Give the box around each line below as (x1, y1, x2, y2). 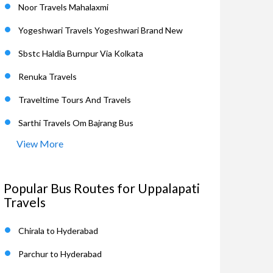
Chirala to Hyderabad (18, 225, 98, 236)
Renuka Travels (18, 71, 77, 82)
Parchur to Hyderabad (18, 249, 102, 259)
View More (16, 138, 63, 149)
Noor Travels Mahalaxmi (18, 2, 108, 12)
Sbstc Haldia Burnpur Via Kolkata (18, 48, 143, 58)
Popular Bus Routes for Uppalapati (4, 180, 200, 196)
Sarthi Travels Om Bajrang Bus (18, 118, 133, 128)
